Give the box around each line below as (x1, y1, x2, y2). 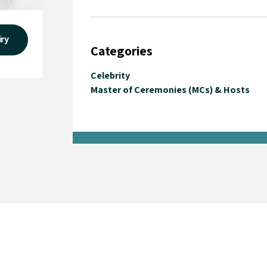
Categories (91, 42, 153, 59)
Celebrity (91, 69, 131, 82)
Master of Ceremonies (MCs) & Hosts (91, 83, 250, 96)
